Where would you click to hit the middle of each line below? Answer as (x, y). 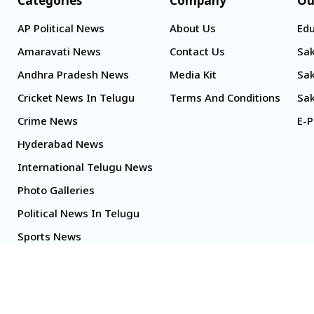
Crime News (47, 123)
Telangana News (60, 285)
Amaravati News (59, 53)
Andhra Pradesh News (73, 76)
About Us (192, 30)
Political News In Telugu (78, 215)
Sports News (49, 238)
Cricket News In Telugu (76, 100)
